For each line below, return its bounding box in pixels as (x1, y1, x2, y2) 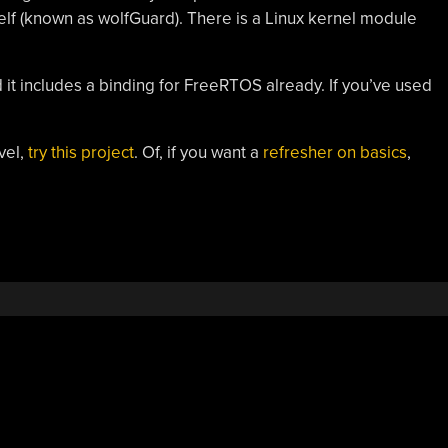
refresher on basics (262, 141, 407, 163)
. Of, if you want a (133, 141, 263, 163)
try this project (27, 141, 134, 163)
